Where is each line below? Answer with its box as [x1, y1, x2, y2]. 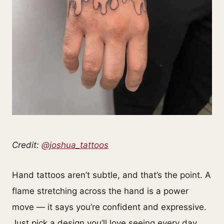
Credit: [12, 139, 41, 150]
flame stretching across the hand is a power [12, 185, 188, 196]
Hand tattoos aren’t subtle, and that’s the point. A [12, 169, 211, 180]
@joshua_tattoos [41, 139, 108, 150]
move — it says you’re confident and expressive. [12, 201, 206, 212]
